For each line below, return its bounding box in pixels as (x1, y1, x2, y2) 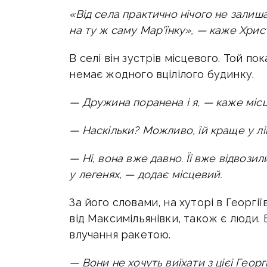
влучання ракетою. (69, 228, 171, 241)
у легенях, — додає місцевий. (69, 168, 222, 181)
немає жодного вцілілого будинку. (69, 68, 254, 81)
